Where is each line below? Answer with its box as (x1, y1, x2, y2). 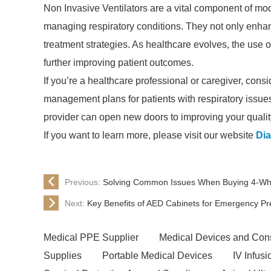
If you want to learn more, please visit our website (44, 130, 256, 140)
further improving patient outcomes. (44, 57, 194, 68)
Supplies (44, 250, 82, 261)
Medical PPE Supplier (44, 232, 139, 243)
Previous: (65, 177, 103, 187)
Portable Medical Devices (102, 250, 212, 261)
